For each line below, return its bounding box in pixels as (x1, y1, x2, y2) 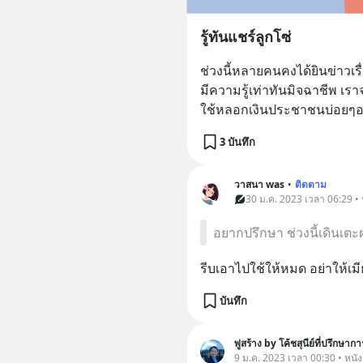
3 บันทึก (219, 134, 255, 149)
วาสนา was (233, 177, 284, 192)
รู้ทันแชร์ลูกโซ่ (199, 27, 291, 47)
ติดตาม (294, 177, 327, 192)
